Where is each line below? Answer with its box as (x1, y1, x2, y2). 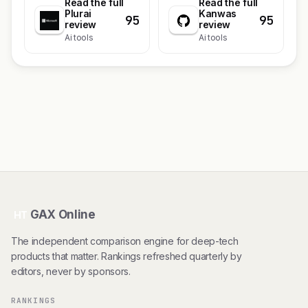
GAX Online (30, 208, 96, 221)
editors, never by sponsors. (11, 265, 131, 277)
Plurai (65, 8, 92, 19)
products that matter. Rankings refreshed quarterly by (11, 250, 242, 262)
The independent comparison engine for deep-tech (11, 235, 239, 247)
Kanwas (199, 8, 237, 19)
